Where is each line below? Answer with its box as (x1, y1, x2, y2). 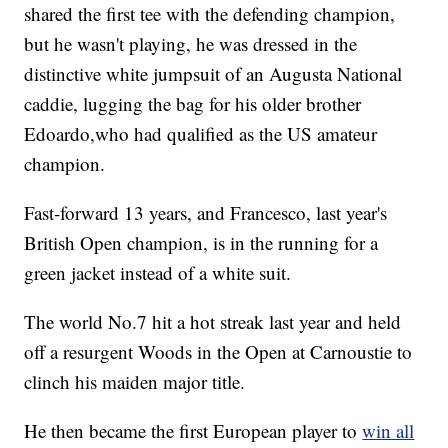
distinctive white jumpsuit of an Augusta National (24, 61, 403, 87)
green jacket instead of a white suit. (24, 260, 292, 286)
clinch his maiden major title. (24, 369, 246, 395)
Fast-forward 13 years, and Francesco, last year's (24, 200, 388, 226)
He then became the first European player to (24, 418, 363, 444)
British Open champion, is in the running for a (24, 230, 379, 256)
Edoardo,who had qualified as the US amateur (24, 121, 378, 147)
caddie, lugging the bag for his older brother (24, 91, 362, 117)
